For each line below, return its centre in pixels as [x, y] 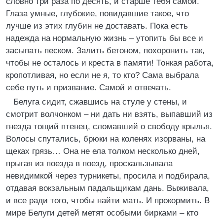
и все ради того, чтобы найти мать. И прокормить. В [108, 201]
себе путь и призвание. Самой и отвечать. [89, 88]
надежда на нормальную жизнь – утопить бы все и [105, 38]
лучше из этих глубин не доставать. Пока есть [97, 26]
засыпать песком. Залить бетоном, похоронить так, [105, 51]
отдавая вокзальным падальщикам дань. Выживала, [108, 188]
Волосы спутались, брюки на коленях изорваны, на [106, 139]
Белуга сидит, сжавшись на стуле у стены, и [100, 102]
